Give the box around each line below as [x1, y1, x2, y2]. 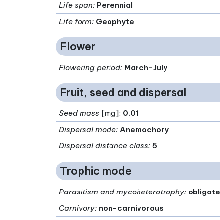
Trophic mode [60, 164, 132, 178]
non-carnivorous [99, 203, 164, 213]
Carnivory [59, 203, 95, 213]
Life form [59, 16, 92, 26]
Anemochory [120, 125, 169, 135]
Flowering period [59, 62, 121, 72]
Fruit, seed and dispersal [60, 85, 186, 99]
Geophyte [96, 16, 135, 26]
